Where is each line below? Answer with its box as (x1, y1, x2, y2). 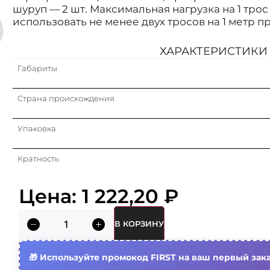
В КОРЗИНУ (114, 219, 164, 229)
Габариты (17, 63, 57, 74)
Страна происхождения (17, 93, 115, 104)
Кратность (17, 154, 59, 164)
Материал (17, 214, 59, 224)
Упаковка (17, 124, 56, 134)
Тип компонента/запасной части (17, 184, 150, 194)
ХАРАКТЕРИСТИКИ (160, 45, 268, 58)
